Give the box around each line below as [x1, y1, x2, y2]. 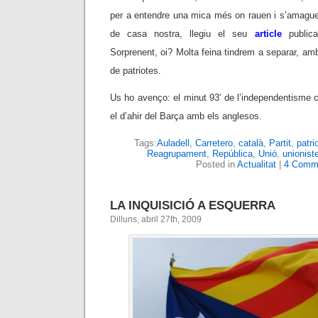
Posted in [195, 159, 237, 170]
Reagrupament [147, 148, 207, 159]
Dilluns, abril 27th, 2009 [110, 214, 202, 224]
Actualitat [236, 159, 276, 170]
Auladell [157, 138, 190, 148]
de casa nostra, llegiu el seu [110, 28, 255, 39]
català [238, 138, 263, 148]
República [212, 148, 253, 159]
